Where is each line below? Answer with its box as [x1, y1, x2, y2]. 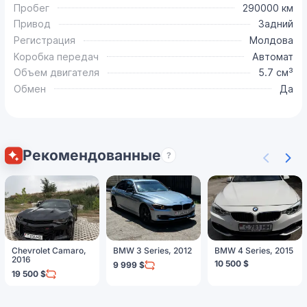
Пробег [14, 1, 50, 14]
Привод [14, 18, 51, 30]
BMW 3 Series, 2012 [112, 246, 192, 256]
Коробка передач [14, 50, 99, 62]
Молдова [249, 34, 293, 47]
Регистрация [14, 34, 76, 47]
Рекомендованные [22, 147, 161, 164]
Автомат [251, 50, 293, 62]
